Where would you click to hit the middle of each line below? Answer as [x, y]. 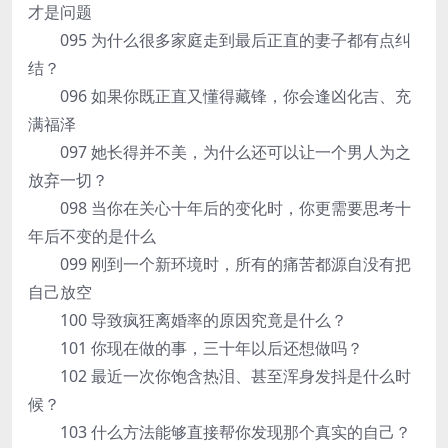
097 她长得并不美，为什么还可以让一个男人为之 [219, 152]
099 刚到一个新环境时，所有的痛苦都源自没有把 [219, 264]
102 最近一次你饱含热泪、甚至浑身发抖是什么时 [219, 376]
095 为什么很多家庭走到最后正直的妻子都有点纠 [219, 40]
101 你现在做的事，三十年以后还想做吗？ [195, 348]
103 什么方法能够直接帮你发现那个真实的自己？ [219, 432]
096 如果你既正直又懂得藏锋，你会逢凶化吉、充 [219, 96]
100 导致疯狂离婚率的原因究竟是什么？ [187, 320]
